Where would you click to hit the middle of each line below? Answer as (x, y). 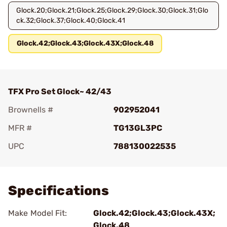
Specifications (59, 191)
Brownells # (31, 110)
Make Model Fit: (38, 213)
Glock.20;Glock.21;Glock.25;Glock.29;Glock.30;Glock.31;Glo (112, 10)
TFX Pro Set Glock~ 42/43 (60, 91)
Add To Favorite (52, 160)
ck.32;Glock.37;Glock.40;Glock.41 (71, 21)
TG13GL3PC (138, 128)
